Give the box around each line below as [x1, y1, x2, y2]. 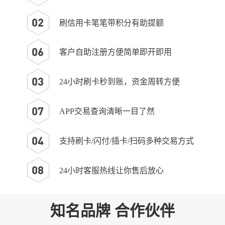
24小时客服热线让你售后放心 [59, 166, 164, 175]
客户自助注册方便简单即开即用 [59, 48, 172, 57]
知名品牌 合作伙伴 [50, 202, 175, 219]
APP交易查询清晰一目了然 [59, 107, 155, 116]
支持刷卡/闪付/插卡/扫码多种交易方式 [59, 136, 194, 145]
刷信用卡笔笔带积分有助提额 [59, 18, 164, 27]
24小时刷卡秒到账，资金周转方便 [59, 77, 180, 86]
